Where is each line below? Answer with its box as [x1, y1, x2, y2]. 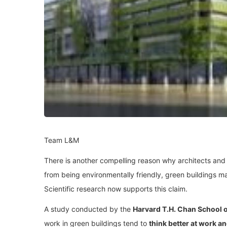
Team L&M [44, 135, 79, 144]
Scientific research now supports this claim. [44, 184, 187, 193]
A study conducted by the [44, 204, 133, 213]
